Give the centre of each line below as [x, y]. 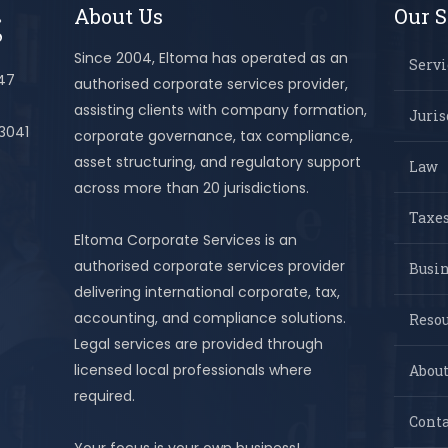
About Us [118, 15]
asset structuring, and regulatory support [217, 161]
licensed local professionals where [192, 369]
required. [104, 395]
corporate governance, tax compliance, [213, 135]
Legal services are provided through [198, 343]
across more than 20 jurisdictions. [191, 187]
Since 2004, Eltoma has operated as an [210, 57]
